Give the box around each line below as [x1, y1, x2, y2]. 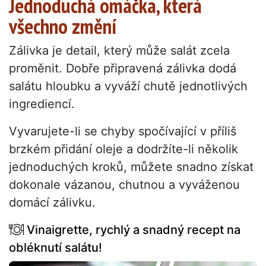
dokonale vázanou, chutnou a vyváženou [9, 178, 240, 192]
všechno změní [9, 12, 117, 40]
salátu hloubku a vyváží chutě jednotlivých [9, 79, 248, 94]
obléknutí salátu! [9, 240, 102, 255]
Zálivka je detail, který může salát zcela [9, 43, 230, 58]
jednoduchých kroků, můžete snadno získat [9, 160, 254, 175]
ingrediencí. [9, 97, 75, 112]
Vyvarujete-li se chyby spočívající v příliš [9, 124, 236, 139]
